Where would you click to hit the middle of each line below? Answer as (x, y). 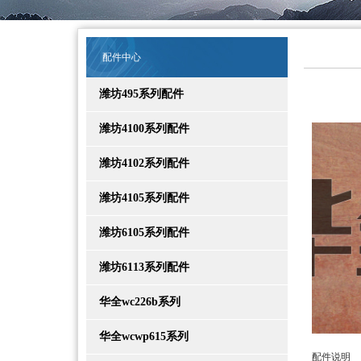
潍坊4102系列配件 (138, 163)
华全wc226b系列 (133, 301)
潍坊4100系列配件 (138, 128)
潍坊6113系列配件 (138, 267)
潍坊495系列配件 (135, 93)
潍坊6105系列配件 (138, 232)
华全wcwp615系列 (137, 336)
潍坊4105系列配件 (138, 197)
